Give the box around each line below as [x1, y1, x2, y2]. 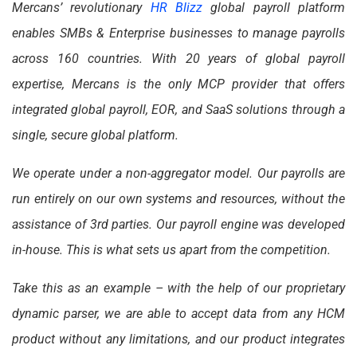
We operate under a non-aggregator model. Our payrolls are [12, 166, 345, 182]
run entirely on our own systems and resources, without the [12, 191, 345, 207]
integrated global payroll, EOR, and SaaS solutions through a [12, 102, 345, 118]
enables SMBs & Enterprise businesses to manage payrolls [12, 25, 345, 41]
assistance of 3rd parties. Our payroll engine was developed [12, 217, 345, 233]
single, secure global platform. [12, 127, 178, 143]
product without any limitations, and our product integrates [12, 331, 345, 347]
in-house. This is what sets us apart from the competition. [12, 242, 331, 258]
